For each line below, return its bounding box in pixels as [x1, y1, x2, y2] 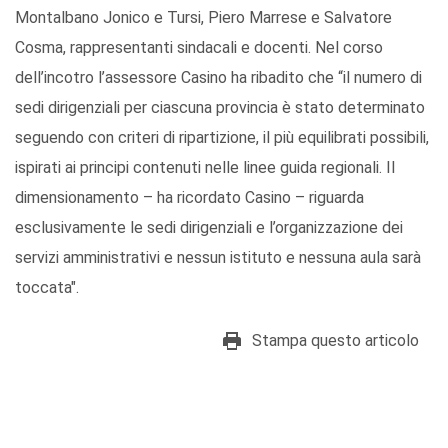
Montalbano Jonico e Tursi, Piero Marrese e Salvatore [15, 8, 392, 28]
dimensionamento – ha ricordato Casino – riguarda [15, 188, 364, 208]
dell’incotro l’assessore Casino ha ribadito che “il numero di [15, 68, 422, 88]
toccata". [15, 278, 79, 298]
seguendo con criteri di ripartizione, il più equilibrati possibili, [15, 128, 429, 148]
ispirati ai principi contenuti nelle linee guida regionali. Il [15, 158, 395, 178]
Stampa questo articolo [252, 331, 419, 351]
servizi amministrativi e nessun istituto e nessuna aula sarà [15, 248, 421, 268]
